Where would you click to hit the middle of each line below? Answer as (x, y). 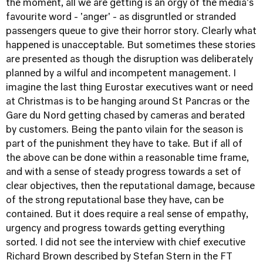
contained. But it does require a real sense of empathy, (127, 215)
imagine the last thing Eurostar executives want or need (129, 88)
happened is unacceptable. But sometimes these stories (131, 46)
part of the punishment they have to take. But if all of (124, 144)
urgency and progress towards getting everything (115, 229)
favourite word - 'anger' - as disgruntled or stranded (121, 18)
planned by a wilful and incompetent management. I (121, 74)
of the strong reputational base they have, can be (115, 201)
